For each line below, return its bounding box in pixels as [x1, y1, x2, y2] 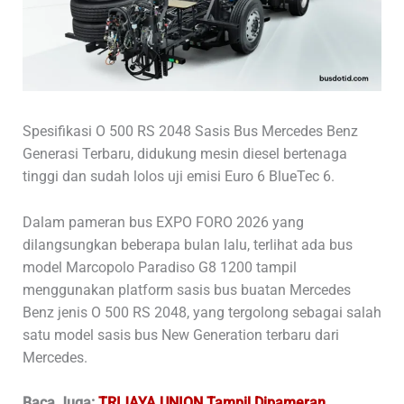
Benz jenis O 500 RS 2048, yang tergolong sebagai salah [22, 303, 381, 321]
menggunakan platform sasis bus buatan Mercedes [22, 280, 351, 298]
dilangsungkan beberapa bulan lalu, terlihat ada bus [22, 235, 353, 253]
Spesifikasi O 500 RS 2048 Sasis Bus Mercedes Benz [22, 123, 358, 141]
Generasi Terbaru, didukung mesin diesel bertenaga [22, 145, 347, 163]
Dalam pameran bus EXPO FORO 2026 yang [22, 213, 304, 231]
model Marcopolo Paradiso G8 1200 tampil [22, 258, 297, 276]
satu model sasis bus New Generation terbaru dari [22, 326, 339, 344]
